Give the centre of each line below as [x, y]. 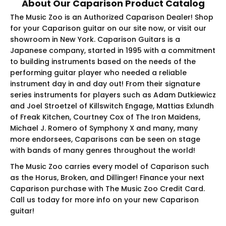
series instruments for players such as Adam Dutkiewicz [113, 95]
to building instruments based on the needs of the [103, 61]
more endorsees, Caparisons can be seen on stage [105, 139]
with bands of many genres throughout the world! [103, 150]
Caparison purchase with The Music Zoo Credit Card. [107, 188]
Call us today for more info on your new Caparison [104, 200]
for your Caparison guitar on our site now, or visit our [108, 28]
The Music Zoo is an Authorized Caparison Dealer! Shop [112, 17]
